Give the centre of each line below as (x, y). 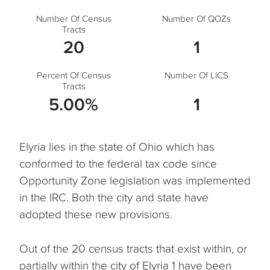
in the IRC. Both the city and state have (114, 198)
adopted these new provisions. (96, 215)
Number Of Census (74, 19)
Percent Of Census (74, 76)
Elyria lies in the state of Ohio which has (117, 147)
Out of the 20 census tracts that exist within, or (133, 248)
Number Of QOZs (196, 19)
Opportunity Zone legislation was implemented (135, 181)
